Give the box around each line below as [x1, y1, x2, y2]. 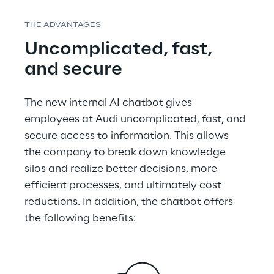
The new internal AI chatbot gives [24, 97, 194, 108]
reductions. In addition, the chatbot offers [24, 196, 235, 207]
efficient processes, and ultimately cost [24, 180, 224, 191]
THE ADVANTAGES [24, 22, 101, 29]
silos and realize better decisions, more [24, 163, 220, 174]
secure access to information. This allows [24, 130, 231, 141]
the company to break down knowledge [24, 147, 228, 158]
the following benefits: [24, 213, 136, 224]
